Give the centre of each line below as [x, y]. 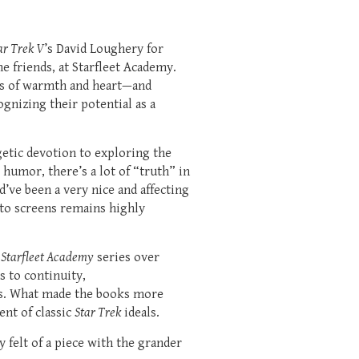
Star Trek [98, 313]
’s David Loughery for [104, 49]
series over [127, 257]
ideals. [140, 313]
